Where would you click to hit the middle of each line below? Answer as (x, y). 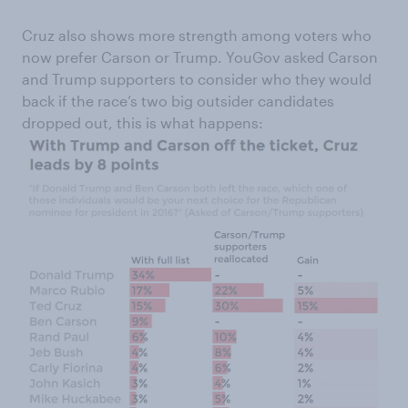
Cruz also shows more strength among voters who (197, 36)
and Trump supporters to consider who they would (197, 79)
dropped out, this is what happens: (143, 123)
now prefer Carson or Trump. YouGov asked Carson (200, 57)
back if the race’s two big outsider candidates (178, 101)
